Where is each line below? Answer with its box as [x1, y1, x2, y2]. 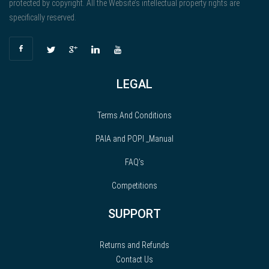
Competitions [112, 180, 157, 190]
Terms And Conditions [97, 110, 172, 120]
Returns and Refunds [100, 240, 169, 250]
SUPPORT [108, 206, 161, 221]
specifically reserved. [9, 12, 76, 22]
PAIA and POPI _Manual [95, 133, 174, 144]
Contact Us [116, 254, 153, 264]
